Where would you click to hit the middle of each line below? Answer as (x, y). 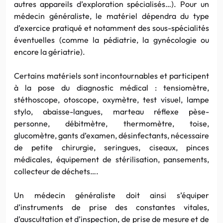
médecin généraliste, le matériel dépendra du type (111, 16)
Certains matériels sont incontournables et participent (111, 75)
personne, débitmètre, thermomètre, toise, (111, 123)
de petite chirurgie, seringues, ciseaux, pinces (111, 147)
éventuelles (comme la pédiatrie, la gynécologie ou (111, 40)
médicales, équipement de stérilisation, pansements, (111, 159)
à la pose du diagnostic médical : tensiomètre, (111, 87)
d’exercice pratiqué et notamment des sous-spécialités (111, 28)
